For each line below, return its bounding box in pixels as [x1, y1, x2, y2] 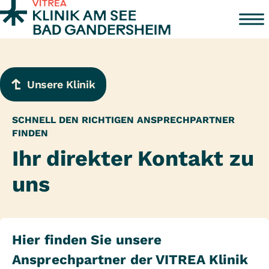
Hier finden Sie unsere [12, 232, 162, 248]
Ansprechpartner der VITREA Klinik [12, 252, 249, 268]
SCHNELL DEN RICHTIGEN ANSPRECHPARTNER [12, 113, 235, 125]
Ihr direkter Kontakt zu [12, 145, 254, 171]
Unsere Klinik [27, 77, 95, 91]
